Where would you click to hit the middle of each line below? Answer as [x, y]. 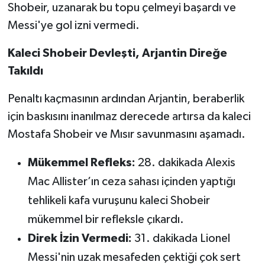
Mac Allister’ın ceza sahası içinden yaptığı [131, 182]
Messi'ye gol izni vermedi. [73, 26]
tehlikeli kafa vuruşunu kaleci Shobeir [119, 201]
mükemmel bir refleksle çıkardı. [106, 220]
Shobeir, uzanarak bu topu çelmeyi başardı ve [122, 8]
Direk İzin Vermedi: [80, 239]
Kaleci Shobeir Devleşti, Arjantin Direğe [117, 54]
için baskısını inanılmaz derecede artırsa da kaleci [129, 117]
